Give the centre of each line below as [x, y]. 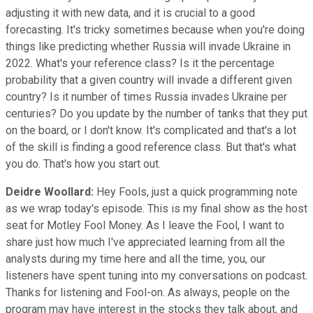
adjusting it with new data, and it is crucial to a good [130, 13]
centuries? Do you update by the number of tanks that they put [156, 113]
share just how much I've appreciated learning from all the [145, 242]
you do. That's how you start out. [83, 163]
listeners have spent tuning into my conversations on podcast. [156, 275]
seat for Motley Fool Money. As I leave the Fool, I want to [145, 225]
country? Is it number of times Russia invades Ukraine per [146, 96]
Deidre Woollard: [50, 191]
